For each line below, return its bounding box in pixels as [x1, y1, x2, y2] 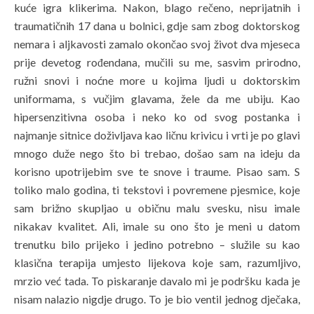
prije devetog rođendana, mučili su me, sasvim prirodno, [14, 55, 300, 69]
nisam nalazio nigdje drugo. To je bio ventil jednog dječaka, [14, 292, 300, 306]
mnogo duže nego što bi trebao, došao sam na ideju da [14, 146, 300, 161]
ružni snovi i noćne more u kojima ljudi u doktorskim [14, 74, 300, 88]
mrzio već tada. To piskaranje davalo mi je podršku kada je [14, 274, 300, 288]
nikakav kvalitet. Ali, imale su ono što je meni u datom [14, 219, 300, 233]
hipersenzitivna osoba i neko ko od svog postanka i [14, 110, 300, 124]
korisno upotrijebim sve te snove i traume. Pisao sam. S [14, 165, 300, 179]
